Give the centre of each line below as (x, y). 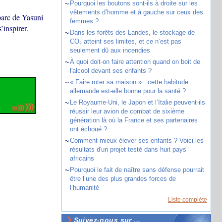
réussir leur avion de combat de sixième (127, 111)
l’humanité (84, 188)
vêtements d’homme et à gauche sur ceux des (136, 12)
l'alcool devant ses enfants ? (111, 71)
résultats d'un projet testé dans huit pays (128, 149)
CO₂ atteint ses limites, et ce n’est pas (125, 41)
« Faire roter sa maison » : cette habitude (129, 82)
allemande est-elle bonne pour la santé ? (128, 91)
